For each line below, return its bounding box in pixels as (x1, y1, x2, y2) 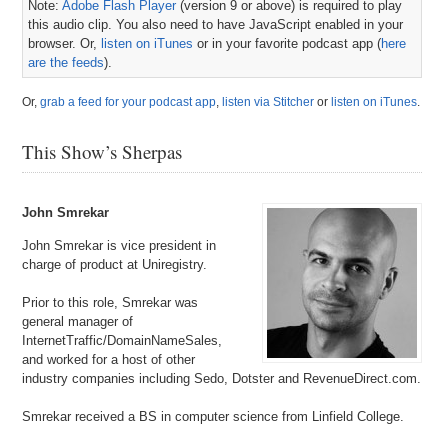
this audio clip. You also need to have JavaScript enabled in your (28, 17, 404, 32)
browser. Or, (28, 36, 102, 51)
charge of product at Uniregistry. (22, 257, 208, 272)
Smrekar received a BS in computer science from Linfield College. (22, 409, 405, 424)
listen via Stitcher (222, 95, 315, 109)
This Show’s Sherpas (22, 139, 183, 164)
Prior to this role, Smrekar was (22, 295, 199, 310)
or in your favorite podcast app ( (193, 36, 382, 51)
